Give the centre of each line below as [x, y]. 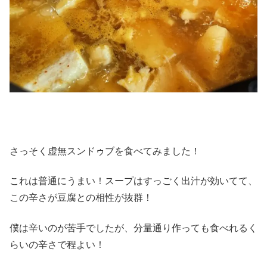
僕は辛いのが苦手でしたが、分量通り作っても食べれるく [133, 228]
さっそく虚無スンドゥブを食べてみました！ [105, 151]
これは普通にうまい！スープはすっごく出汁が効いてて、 [133, 181]
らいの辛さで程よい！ [57, 244]
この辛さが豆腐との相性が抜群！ [81, 198]
